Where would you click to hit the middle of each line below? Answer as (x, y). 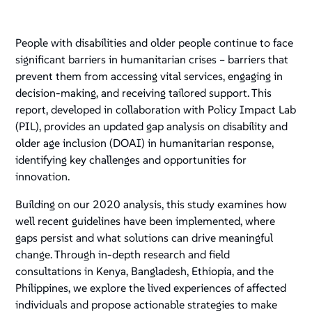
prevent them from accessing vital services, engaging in (149, 76)
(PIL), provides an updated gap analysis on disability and (152, 126)
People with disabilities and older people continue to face (155, 43)
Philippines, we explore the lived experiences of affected (151, 288)
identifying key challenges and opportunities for (131, 160)
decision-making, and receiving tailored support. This (144, 93)
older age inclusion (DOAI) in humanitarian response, (145, 143)
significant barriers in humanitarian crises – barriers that (152, 60)
